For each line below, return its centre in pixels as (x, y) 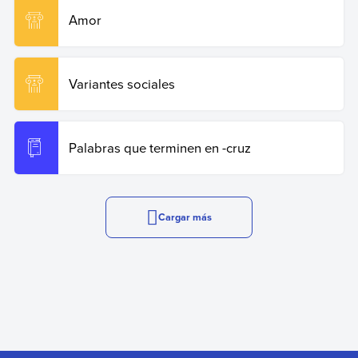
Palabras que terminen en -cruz (159, 148)
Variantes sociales (121, 84)
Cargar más (185, 217)
